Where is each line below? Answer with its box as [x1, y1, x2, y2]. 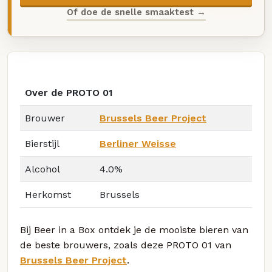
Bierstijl [25, 138, 59, 150]
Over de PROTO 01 [25, 87, 113, 99]
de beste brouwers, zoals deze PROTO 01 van [20, 239, 231, 251]
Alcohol [25, 163, 60, 175]
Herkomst [25, 189, 71, 201]
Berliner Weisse [100, 138, 176, 150]
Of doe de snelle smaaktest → [66, 6, 206, 18]
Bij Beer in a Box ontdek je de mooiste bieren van [20, 224, 248, 236]
